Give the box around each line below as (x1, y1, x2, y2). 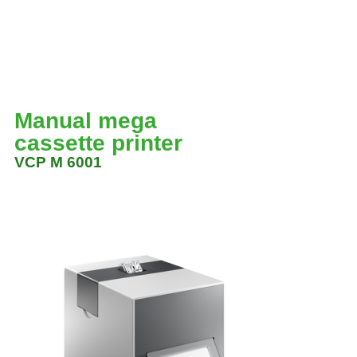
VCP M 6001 (14, 154, 102, 171)
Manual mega (14, 108, 157, 133)
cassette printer (14, 131, 182, 155)
